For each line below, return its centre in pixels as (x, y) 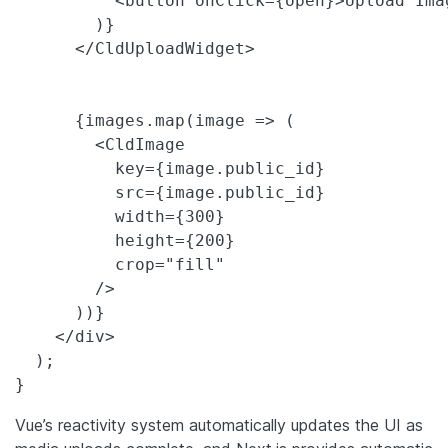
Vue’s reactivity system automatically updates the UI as (219, 424)
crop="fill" (120, 264)
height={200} (125, 240)
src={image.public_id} (170, 192)
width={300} (120, 216)
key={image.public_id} (170, 168)
